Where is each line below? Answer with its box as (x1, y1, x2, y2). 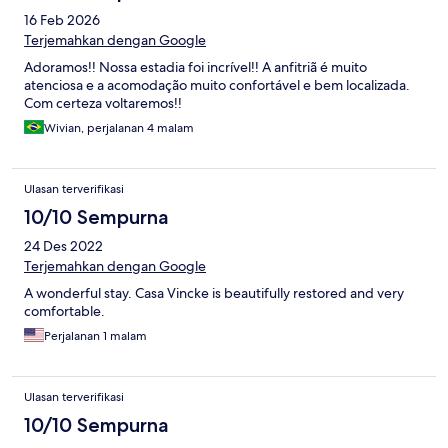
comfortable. (24, 302, 105, 321)
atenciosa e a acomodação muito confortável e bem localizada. (24, 76, 410, 95)
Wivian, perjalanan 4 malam (44, 120, 194, 137)
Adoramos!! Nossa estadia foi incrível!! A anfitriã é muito (24, 58, 367, 77)
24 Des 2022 (24, 237, 103, 256)
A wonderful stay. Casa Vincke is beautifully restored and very (24, 284, 404, 303)
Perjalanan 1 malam (44, 328, 147, 345)
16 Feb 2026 (24, 11, 100, 30)
